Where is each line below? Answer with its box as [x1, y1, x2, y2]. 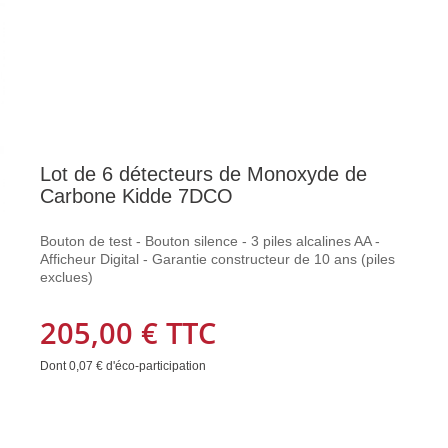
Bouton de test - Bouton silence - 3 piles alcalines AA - [40, 233, 381, 249]
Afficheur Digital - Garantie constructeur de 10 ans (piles [40, 251, 396, 267]
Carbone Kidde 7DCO [40, 185, 234, 207]
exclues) [40, 269, 94, 285]
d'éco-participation [103, 359, 207, 373]
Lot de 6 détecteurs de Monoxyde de [40, 163, 368, 185]
